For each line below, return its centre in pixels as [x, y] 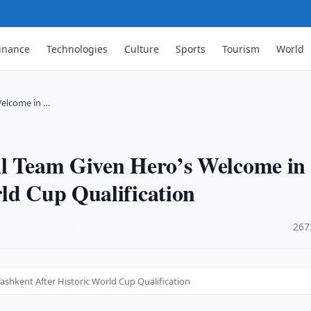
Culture [142, 49]
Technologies [77, 49]
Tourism [241, 49]
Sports [191, 49]
